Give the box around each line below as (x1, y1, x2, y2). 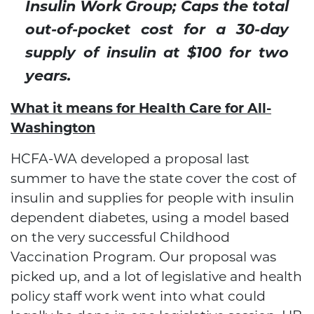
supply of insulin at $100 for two (25, 43, 289, 62)
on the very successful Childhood (11, 229, 230, 246)
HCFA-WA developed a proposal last (11, 151, 250, 168)
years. (25, 67, 71, 85)
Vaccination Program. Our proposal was (11, 249, 276, 266)
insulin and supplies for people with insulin (11, 190, 294, 207)
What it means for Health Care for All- (11, 100, 271, 117)
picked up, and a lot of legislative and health (11, 268, 302, 285)
